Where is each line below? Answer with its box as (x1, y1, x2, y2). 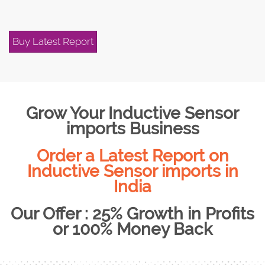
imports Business (66, 119, 199, 138)
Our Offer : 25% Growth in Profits (11, 204, 254, 224)
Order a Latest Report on (36, 146, 229, 166)
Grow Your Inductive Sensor (26, 104, 239, 123)
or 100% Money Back (53, 219, 212, 239)
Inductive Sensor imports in (27, 161, 238, 181)
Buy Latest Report (12, 35, 93, 47)
